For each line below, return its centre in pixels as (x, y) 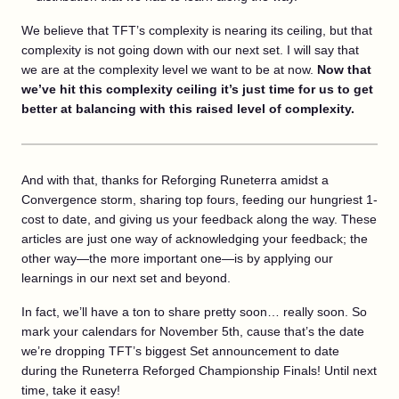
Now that (344, 69)
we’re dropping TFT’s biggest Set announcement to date (180, 350)
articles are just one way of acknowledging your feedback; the (195, 238)
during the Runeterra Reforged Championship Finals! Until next (199, 370)
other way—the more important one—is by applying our (177, 258)
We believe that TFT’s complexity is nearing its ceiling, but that (197, 30)
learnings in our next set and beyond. (126, 277)
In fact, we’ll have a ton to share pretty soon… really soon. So (194, 311)
